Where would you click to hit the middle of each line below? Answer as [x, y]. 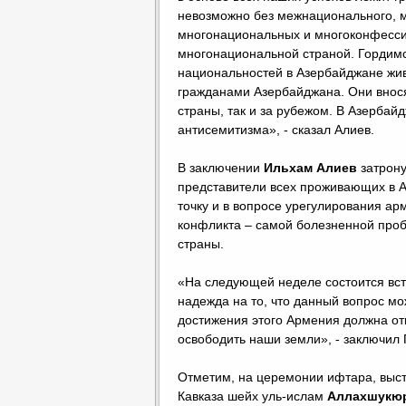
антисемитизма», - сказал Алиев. [278, 130]
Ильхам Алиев [310, 168]
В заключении [221, 168]
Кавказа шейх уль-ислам [252, 396]
